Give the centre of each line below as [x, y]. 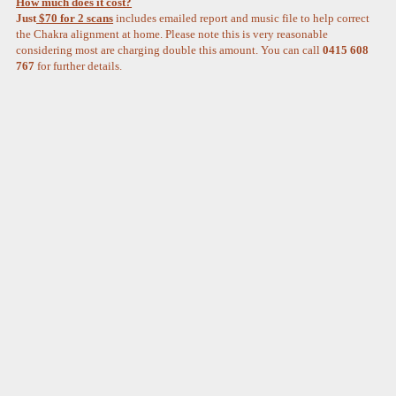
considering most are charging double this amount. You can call [170, 50]
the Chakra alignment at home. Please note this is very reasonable [172, 34]
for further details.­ [81, 66]
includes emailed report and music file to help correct [242, 19]
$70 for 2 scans [75, 19]
